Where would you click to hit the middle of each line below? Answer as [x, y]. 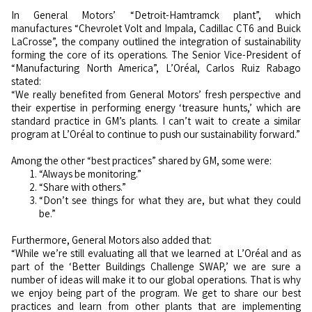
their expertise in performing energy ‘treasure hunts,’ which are [156, 108]
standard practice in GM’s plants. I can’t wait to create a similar [156, 121]
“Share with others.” [83, 187]
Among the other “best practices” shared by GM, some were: [141, 161]
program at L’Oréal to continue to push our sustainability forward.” [156, 134]
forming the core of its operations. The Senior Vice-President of [156, 55]
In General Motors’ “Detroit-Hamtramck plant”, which [156, 15]
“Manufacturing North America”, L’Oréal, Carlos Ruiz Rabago [156, 68]
